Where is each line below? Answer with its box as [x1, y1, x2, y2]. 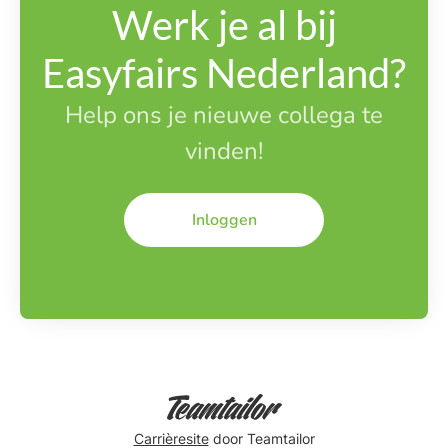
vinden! [185, 134, 263, 167]
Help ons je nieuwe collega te [65, 98, 383, 131]
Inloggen [191, 208, 257, 231]
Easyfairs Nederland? [42, 48, 406, 97]
